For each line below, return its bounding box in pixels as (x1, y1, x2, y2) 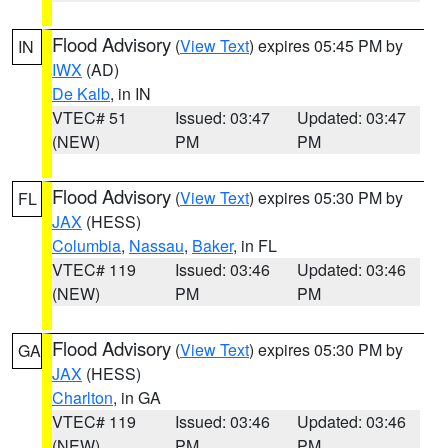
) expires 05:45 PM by (249, 34, 403, 57)
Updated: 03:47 (297, 106, 407, 129)
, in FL (233, 234, 277, 257)
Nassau (129, 234, 184, 257)
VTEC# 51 (52, 106, 127, 129)
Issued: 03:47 (174, 106, 270, 129)
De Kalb (52, 82, 110, 105)
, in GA (113, 386, 161, 409)
